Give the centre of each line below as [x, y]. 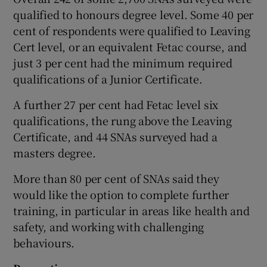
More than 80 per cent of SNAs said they [116, 178]
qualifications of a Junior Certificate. [108, 78]
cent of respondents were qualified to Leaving [132, 30]
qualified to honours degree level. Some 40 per [133, 14]
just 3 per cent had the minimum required [123, 62]
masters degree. [55, 152]
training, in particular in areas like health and [131, 210]
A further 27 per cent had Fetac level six [116, 104]
